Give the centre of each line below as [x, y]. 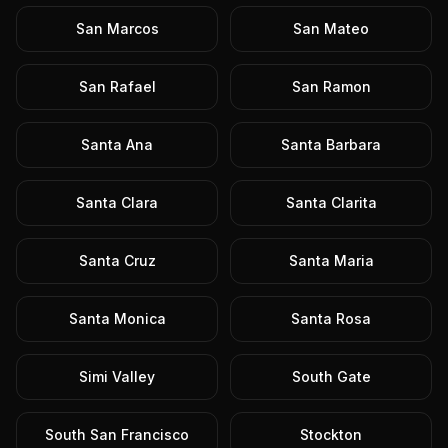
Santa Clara [117, 202]
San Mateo [331, 28]
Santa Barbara [331, 144]
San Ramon [331, 86]
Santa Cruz [117, 260]
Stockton [331, 434]
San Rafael [117, 86]
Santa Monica [117, 318]
